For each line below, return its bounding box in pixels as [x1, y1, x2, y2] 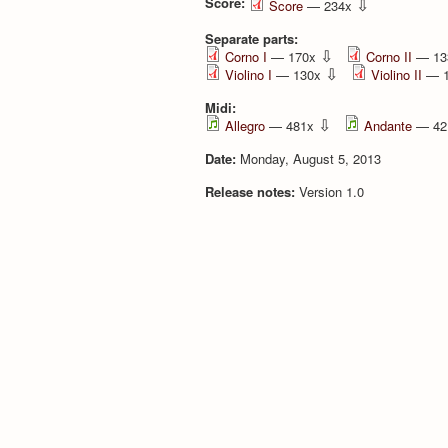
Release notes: [205, 181, 299, 201]
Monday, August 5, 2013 [240, 148, 381, 168]
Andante [364, 115, 412, 135]
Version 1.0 [299, 181, 364, 201]
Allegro [225, 115, 265, 135]
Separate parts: [205, 28, 302, 48]
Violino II [371, 64, 422, 84]
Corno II [366, 46, 412, 66]
